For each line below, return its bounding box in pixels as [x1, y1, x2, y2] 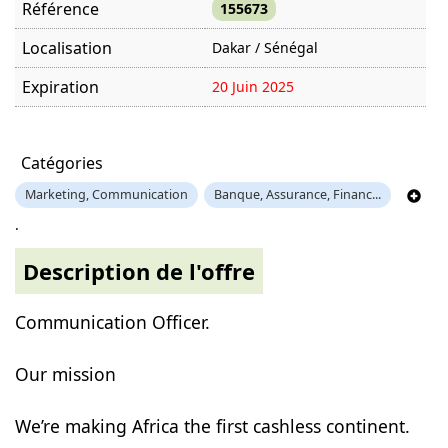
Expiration [21, 76, 99, 98]
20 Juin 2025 [211, 77, 294, 96]
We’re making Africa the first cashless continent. [14, 414, 410, 438]
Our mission [14, 362, 116, 386]
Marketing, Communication [24, 186, 188, 203]
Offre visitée [21, 115, 90, 132]
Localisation [21, 37, 112, 59]
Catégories [20, 152, 103, 174]
